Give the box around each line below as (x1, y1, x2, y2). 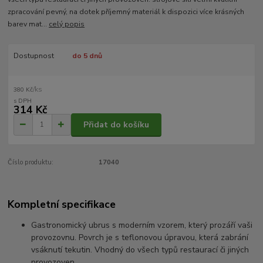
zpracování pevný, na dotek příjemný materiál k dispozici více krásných (8, 7, 245, 17)
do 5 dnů (72, 51, 102, 61)
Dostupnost (13, 51, 54, 61)
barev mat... (8, 19, 49, 29)
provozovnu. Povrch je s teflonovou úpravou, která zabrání (31, 231, 249, 243)
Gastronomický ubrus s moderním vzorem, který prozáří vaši (31, 219, 253, 231)
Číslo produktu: (8, 158, 54, 167)
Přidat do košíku (83, 119, 149, 130)
